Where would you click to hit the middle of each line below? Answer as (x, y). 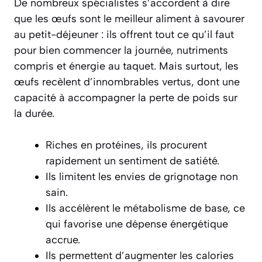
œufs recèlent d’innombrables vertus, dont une (127, 82)
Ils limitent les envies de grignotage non (142, 177)
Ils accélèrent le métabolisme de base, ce (145, 208)
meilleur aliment (153, 19)
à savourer (218, 19)
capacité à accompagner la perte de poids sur (126, 98)
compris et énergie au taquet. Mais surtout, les (126, 66)
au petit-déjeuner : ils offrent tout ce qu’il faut (124, 35)
